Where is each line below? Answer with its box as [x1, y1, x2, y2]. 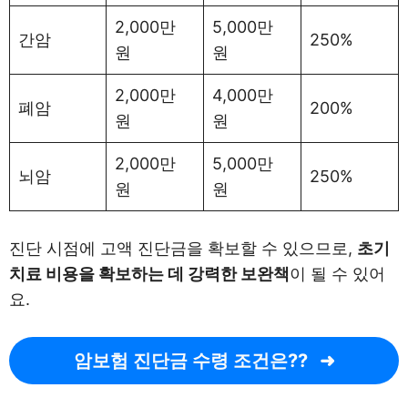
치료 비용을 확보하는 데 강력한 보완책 [9, 263, 290, 283]
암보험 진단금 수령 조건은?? [73, 349, 308, 372]
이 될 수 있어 [290, 263, 385, 283]
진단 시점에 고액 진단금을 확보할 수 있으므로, [9, 238, 357, 258]
